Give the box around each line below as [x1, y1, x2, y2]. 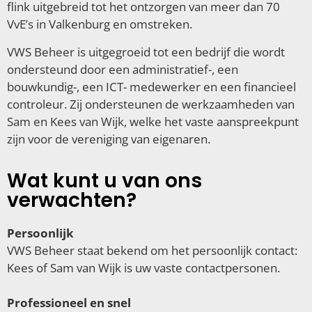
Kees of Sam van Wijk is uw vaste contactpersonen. [7, 260, 280, 276]
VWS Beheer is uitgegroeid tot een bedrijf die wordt [7, 43, 285, 60]
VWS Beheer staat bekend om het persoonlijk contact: [7, 242, 297, 259]
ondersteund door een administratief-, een [7, 61, 238, 77]
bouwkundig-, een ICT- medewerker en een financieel [7, 78, 296, 95]
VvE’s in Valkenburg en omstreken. [7, 16, 192, 33]
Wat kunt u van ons [7, 167, 202, 195]
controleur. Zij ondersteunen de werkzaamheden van [7, 95, 295, 112]
